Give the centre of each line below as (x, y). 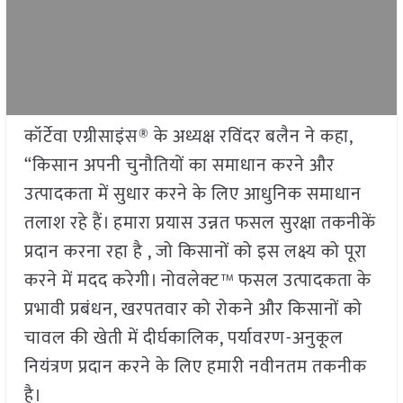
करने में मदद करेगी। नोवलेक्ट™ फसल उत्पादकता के (197, 281)
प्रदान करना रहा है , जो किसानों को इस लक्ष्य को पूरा (195, 252)
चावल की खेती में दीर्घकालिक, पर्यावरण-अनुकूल (184, 339)
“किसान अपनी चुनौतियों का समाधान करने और (179, 166)
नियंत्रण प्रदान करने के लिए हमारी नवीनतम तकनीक (195, 367)
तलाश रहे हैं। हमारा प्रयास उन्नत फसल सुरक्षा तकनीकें (200, 224)
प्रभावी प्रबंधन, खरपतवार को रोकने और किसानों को (193, 310)
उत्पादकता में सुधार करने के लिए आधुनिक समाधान (193, 195)
